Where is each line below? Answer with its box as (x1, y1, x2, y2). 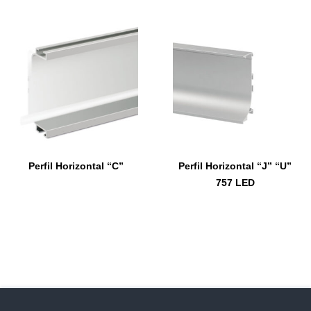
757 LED (215, 176, 255, 188)
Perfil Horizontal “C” (28, 160, 124, 171)
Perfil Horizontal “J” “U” (178, 160, 292, 171)
